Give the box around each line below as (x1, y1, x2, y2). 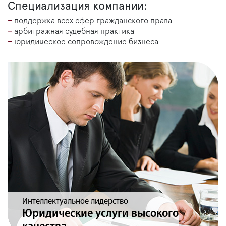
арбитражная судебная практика (14, 27, 134, 36)
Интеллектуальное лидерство (22, 196, 128, 207)
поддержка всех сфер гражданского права (14, 17, 172, 25)
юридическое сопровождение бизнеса (14, 38, 158, 46)
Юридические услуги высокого (22, 207, 179, 220)
